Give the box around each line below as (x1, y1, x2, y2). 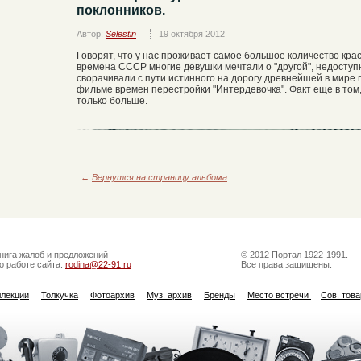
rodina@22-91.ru (65, 259, 131, 270)
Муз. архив (147, 290, 192, 301)
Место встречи (247, 290, 311, 301)
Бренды (204, 290, 235, 301)
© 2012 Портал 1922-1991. (241, 250, 348, 260)
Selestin (106, 29, 136, 39)
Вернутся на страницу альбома (92, 172, 227, 183)
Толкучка (41, 290, 78, 301)
